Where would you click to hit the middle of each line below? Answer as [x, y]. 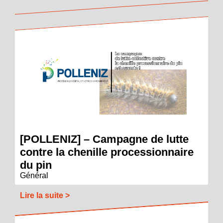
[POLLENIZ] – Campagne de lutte [104, 139]
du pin [36, 165]
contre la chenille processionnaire [107, 152]
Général [34, 176]
